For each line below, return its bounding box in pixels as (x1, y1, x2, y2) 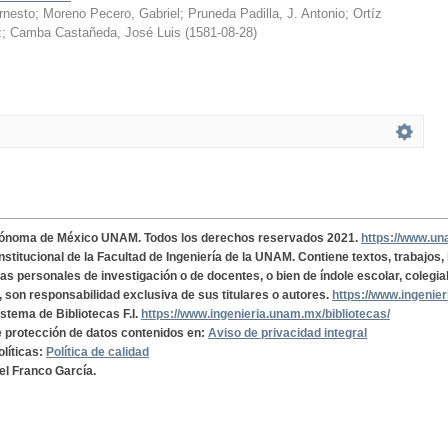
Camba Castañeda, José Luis (10, 25, 181, 40)
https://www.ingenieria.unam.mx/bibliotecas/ (141, 307, 390, 321)
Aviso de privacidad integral (208, 326, 367, 340)
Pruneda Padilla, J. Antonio (188, 6, 345, 21)
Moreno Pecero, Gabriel (43, 6, 180, 21)
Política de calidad (46, 345, 149, 359)
